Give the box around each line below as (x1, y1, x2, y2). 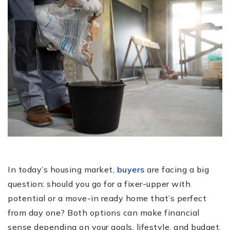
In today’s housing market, (8, 164, 117, 175)
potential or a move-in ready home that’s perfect (8, 193, 206, 203)
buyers (117, 164, 145, 175)
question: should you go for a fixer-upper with (8, 178, 190, 189)
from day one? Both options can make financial (8, 207, 200, 218)
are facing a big (144, 164, 209, 175)
